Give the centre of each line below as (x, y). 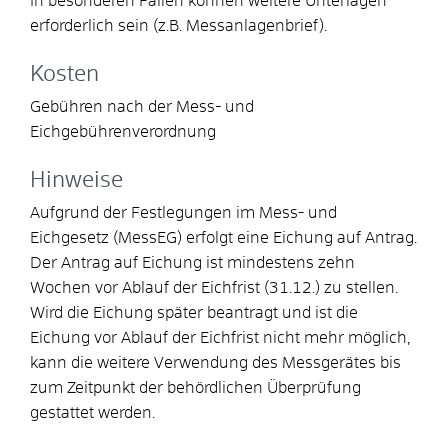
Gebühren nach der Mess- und (142, 106)
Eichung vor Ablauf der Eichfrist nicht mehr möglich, (220, 337)
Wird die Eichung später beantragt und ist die (194, 312)
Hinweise (76, 180)
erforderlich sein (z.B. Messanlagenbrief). (178, 25)
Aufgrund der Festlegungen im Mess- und (183, 212)
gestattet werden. (92, 412)
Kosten (64, 74)
